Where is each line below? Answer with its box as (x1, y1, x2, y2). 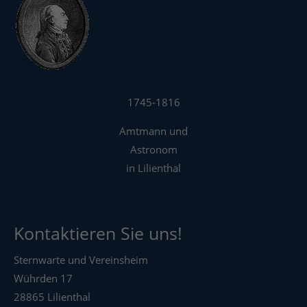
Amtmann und (119, 124, 188, 138)
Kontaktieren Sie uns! (14, 221, 183, 245)
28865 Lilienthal (14, 290, 91, 304)
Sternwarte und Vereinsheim (14, 253, 149, 267)
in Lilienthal (126, 161, 181, 175)
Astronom (130, 143, 177, 157)
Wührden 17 (14, 271, 73, 286)
